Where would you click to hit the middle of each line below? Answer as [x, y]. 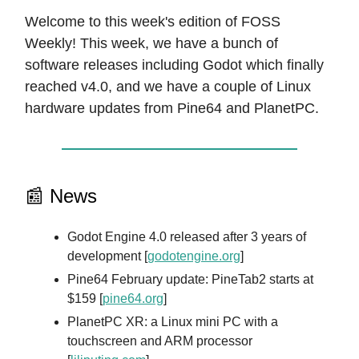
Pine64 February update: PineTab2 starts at [190, 279]
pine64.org [133, 298]
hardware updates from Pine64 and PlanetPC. [172, 108]
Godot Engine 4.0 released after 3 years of [187, 237]
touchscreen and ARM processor [160, 341]
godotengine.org [194, 256]
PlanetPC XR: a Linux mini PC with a [173, 322]
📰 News [61, 196]
